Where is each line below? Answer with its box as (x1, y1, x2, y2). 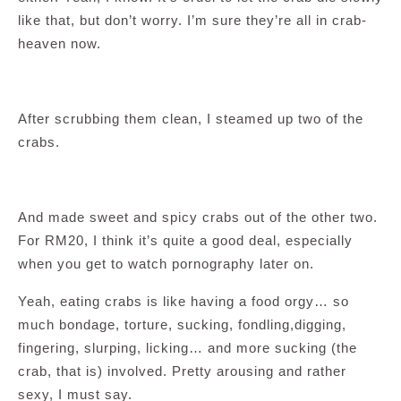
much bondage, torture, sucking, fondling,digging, (18, 317, 346, 332)
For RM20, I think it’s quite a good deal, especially (18, 233, 353, 248)
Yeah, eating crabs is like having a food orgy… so (18, 294, 349, 309)
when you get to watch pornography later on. (18, 256, 314, 271)
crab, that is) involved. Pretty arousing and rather (18, 363, 346, 379)
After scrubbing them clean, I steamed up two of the (18, 111, 363, 126)
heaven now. (18, 36, 101, 51)
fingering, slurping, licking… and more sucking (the (18, 340, 357, 355)
